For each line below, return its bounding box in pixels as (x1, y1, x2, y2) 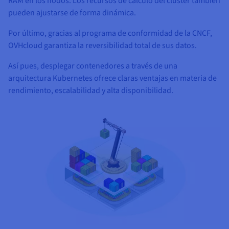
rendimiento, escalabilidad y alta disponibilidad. (8, 84, 173, 96)
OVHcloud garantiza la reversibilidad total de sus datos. (8, 39, 197, 51)
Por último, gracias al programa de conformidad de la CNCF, (8, 27, 212, 39)
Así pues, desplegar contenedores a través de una (8, 60, 177, 72)
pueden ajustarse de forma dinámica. (8, 7, 136, 18)
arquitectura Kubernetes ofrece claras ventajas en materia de (8, 72, 217, 84)
